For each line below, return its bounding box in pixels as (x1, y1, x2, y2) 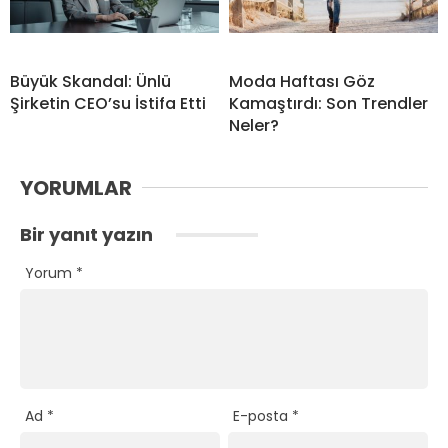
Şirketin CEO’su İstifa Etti (10, 91, 206, 115)
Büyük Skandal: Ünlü (10, 69, 171, 93)
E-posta (233, 405, 293, 426)
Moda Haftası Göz (229, 69, 375, 93)
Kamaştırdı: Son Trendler (229, 91, 428, 115)
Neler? (229, 113, 279, 137)
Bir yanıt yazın (20, 221, 157, 247)
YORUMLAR (20, 173, 132, 202)
